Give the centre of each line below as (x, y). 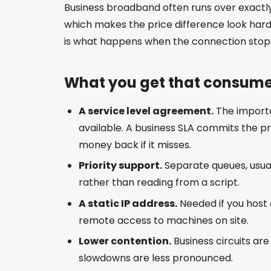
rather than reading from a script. (159, 183)
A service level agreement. (146, 111)
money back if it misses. (135, 145)
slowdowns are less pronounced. (156, 258)
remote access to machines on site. (164, 220)
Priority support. (120, 166)
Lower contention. (125, 241)
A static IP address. (128, 203)
